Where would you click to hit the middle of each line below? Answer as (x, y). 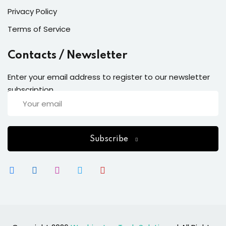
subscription (31, 90)
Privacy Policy (32, 12)
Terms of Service (39, 29)
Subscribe (109, 139)
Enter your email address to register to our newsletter (109, 77)
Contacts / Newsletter (67, 56)
